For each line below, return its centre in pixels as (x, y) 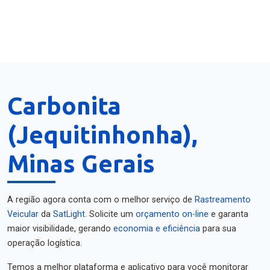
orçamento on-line (172, 214)
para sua (218, 229)
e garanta (228, 214)
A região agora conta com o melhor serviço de (101, 200)
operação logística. (45, 243)
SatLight (69, 214)
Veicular (23, 214)
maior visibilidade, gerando (60, 229)
